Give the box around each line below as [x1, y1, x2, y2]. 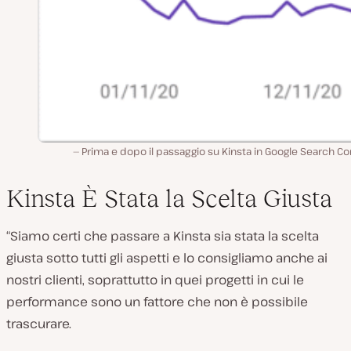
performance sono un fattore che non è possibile [6, 293, 308, 311]
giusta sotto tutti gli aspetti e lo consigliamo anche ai [6, 249, 327, 267]
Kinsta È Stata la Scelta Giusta [6, 184, 332, 213]
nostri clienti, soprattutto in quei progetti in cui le [6, 271, 304, 289]
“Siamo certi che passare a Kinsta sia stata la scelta [6, 227, 319, 245]
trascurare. [6, 315, 71, 333]
